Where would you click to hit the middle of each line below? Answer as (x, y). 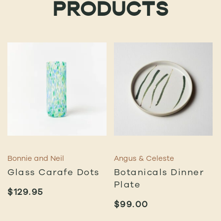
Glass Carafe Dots (54, 172)
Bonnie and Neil (36, 158)
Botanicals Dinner (159, 172)
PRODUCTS (110, 11)
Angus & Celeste (144, 158)
